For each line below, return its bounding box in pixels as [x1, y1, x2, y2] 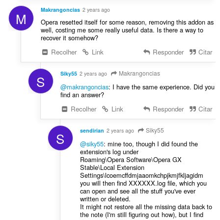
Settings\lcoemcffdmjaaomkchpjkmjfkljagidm [80, 170, 203, 180]
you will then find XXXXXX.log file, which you [80, 178, 207, 188]
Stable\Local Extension [80, 162, 144, 172]
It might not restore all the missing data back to [80, 201, 212, 211]
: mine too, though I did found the [103, 138, 198, 148]
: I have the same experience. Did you [108, 82, 215, 92]
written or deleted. [80, 193, 131, 203]
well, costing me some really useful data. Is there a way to [40, 25, 203, 35]
